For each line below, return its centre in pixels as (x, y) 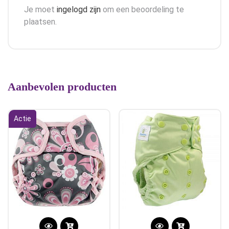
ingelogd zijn (79, 9)
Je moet (40, 9)
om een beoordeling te (142, 9)
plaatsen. (40, 21)
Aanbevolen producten (62, 86)
